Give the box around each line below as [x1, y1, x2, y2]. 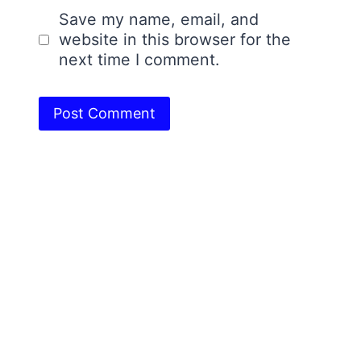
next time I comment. [58, 49, 219, 69]
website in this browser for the [58, 29, 291, 49]
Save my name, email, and [58, 9, 259, 29]
